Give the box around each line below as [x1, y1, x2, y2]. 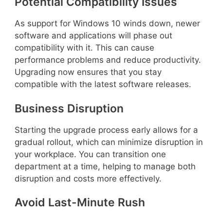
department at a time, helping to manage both [15, 161, 196, 171]
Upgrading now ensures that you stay [15, 67, 162, 77]
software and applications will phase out [15, 31, 172, 40]
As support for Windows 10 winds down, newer [15, 18, 200, 28]
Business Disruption [15, 101, 124, 115]
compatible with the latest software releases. [15, 79, 191, 89]
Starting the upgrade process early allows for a [15, 125, 198, 135]
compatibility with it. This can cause [15, 43, 154, 53]
